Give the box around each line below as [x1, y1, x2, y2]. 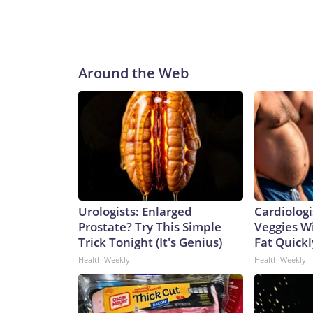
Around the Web [78, 64, 189, 83]
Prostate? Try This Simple [78, 219, 221, 235]
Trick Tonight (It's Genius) [78, 234, 222, 251]
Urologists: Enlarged [78, 203, 192, 220]
